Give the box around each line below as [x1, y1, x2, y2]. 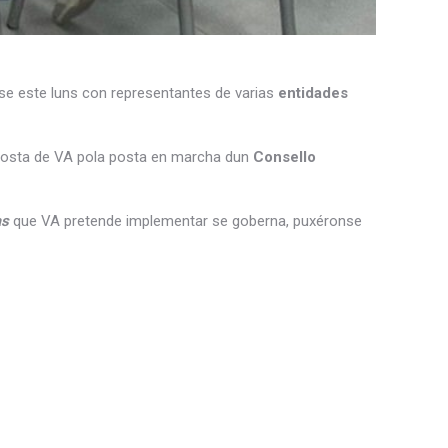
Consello [253, 148, 316, 166]
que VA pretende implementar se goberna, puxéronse [9, 212, 362, 230]
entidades [274, 84, 348, 102]
